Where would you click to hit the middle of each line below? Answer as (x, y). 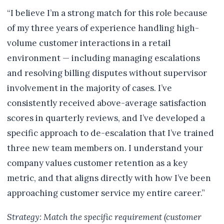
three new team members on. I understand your (105, 148)
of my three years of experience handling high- (103, 28)
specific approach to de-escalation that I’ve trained (110, 133)
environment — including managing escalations (103, 58)
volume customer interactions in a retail (89, 43)
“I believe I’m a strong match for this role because (107, 13)
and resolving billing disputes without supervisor (107, 73)
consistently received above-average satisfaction (107, 103)
